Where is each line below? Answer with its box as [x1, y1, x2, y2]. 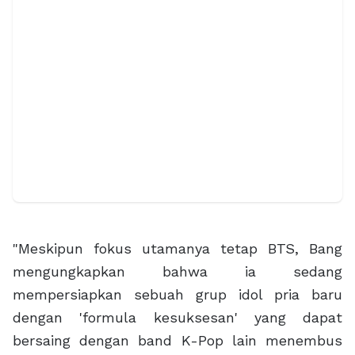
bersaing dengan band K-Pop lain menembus [13, 331, 342, 349]
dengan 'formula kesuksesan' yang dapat [13, 308, 342, 326]
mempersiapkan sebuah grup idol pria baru [13, 285, 342, 303]
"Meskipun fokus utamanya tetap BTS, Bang [13, 239, 342, 257]
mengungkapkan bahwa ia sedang [13, 262, 342, 280]
